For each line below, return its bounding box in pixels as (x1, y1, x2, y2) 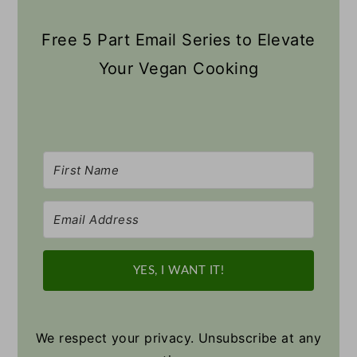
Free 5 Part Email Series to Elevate (41, 29, 316, 49)
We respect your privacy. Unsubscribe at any (36, 329, 321, 346)
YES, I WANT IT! (132, 264, 225, 277)
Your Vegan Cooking (98, 58, 259, 78)
